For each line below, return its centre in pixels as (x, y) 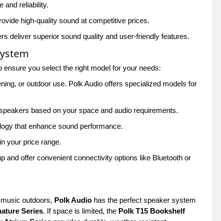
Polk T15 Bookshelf (152, 211)
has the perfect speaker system (144, 200)
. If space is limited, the (81, 211)
